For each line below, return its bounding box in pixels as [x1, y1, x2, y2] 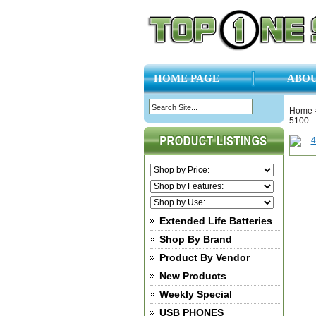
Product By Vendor [159, 252, 250, 263]
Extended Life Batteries [159, 215, 272, 226]
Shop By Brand [159, 233, 232, 245]
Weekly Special [159, 288, 232, 300]
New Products [159, 270, 226, 281]
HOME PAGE [153, 73, 219, 85]
